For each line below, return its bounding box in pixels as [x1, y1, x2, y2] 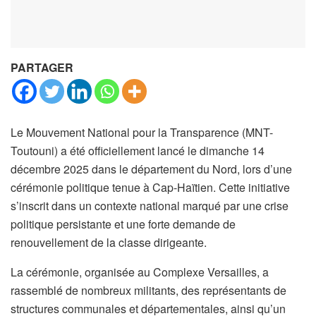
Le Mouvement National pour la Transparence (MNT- [11, 123, 273, 140]
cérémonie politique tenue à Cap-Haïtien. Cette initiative [11, 178, 290, 195]
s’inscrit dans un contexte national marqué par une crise [11, 197, 288, 214]
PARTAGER [11, 59, 73, 75]
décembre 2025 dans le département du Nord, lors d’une [11, 160, 292, 177]
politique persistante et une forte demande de [11, 215, 236, 232]
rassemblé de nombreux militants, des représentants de [11, 281, 286, 298]
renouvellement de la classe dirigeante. [11, 233, 207, 250]
